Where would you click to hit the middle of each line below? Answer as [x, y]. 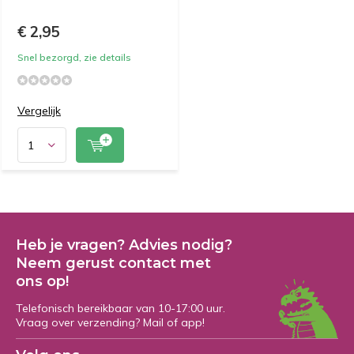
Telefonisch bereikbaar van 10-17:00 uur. [121, 308]
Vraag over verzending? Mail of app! [110, 322]
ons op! [42, 281]
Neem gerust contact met [113, 263]
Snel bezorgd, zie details [74, 57]
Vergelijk [39, 111]
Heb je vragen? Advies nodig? [124, 245]
